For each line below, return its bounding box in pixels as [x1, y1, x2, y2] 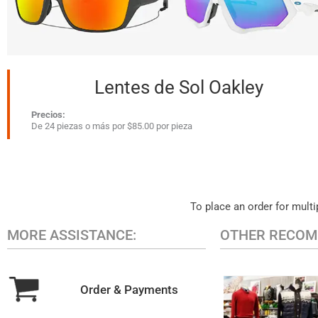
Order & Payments [80, 282, 179, 297]
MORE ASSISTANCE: [7, 226, 136, 243]
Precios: [31, 109, 65, 121]
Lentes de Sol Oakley [94, 77, 264, 99]
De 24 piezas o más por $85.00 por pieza [31, 121, 192, 132]
